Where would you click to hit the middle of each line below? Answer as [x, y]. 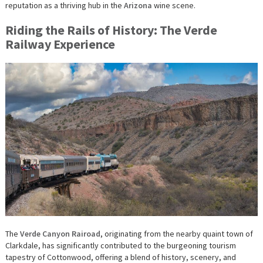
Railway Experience [60, 44]
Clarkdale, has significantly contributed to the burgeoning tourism [120, 246]
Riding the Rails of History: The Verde [111, 30]
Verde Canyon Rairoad [60, 234]
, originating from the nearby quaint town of [176, 234]
